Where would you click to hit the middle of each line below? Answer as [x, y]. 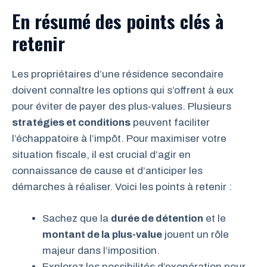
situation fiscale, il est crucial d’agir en [101, 155]
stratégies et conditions [71, 123]
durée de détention [157, 218]
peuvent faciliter [170, 123]
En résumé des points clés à [118, 21]
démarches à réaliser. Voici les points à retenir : [122, 187]
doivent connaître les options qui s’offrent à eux [123, 91]
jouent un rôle [195, 234]
